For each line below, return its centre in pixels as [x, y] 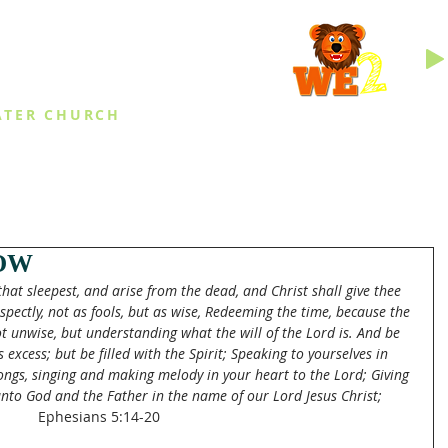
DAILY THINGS [284, 159]
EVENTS [125, 159]
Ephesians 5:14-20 [99, 416]
